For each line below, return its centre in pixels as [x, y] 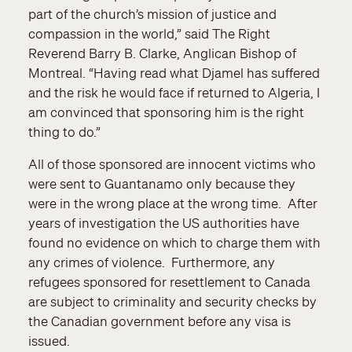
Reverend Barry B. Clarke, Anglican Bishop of [162, 53]
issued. [51, 341]
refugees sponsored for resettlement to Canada [169, 282]
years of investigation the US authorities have [164, 223]
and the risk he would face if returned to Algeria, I [174, 93]
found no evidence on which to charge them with [174, 243]
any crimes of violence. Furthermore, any [152, 262]
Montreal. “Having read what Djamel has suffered [174, 73]
